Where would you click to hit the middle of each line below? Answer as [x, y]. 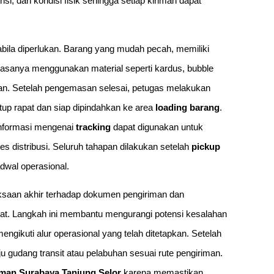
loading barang [187, 107]
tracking [93, 127]
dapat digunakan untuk [157, 127]
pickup [206, 146]
